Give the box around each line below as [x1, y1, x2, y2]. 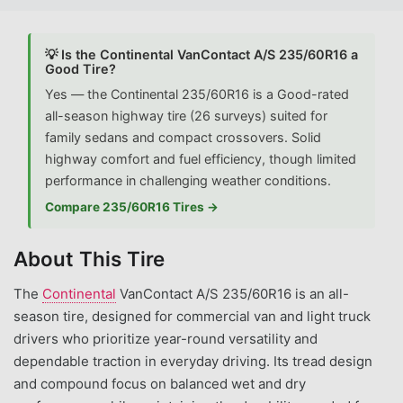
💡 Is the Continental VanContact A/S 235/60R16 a [45, 46, 358, 62]
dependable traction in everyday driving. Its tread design [13, 352, 372, 370]
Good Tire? [45, 60, 116, 76]
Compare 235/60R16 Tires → [45, 199, 219, 214]
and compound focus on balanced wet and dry [13, 374, 306, 392]
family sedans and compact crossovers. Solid [45, 129, 321, 145]
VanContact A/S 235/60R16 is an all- [116, 284, 349, 302]
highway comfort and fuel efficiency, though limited [45, 150, 356, 166]
